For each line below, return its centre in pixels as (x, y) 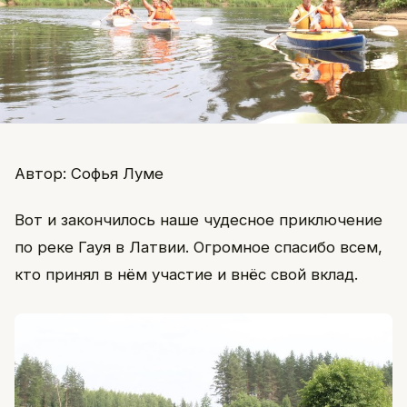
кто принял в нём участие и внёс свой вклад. (186, 274)
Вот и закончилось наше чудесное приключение (199, 219)
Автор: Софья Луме (89, 173)
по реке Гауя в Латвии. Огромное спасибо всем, (199, 247)
